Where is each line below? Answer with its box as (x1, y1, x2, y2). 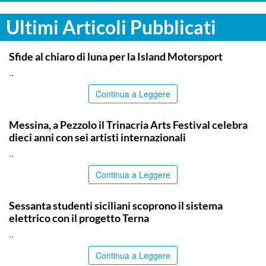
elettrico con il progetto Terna (9, 211, 149, 224)
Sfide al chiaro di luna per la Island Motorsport (9, 49, 223, 63)
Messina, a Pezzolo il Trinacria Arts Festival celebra (9, 118, 248, 131)
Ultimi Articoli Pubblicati (6, 15, 216, 39)
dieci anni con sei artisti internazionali (9, 130, 186, 144)
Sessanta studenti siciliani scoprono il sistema (9, 198, 223, 212)
